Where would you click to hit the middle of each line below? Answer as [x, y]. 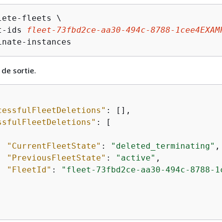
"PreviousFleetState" [56, 158]
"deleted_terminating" [163, 146]
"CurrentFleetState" [54, 146]
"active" [136, 158]
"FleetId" [29, 170]
